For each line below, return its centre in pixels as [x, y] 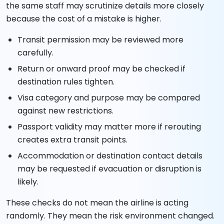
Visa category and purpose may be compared [109, 97]
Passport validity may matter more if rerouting [109, 126]
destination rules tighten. [66, 81]
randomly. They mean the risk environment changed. [110, 215]
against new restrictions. [66, 110]
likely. [28, 181]
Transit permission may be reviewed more [101, 39]
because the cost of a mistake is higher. [84, 18]
